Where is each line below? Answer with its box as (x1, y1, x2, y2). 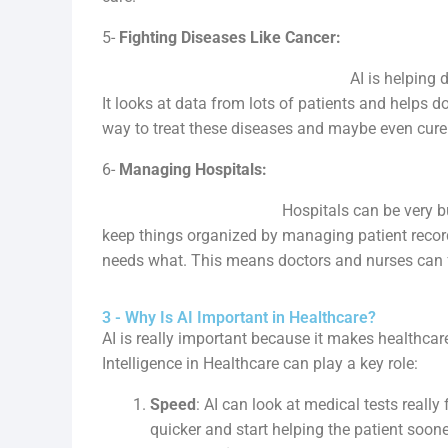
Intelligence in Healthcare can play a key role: (102, 354, 418, 373)
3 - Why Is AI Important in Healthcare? (102, 308, 376, 327)
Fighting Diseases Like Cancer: (119, 28, 341, 47)
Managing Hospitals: (119, 160, 267, 179)
